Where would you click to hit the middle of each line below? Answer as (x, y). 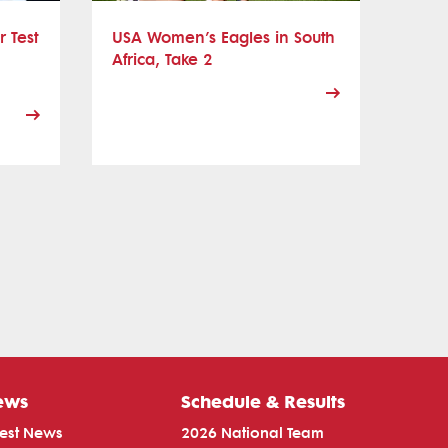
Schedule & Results (262, 400)
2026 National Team (252, 433)
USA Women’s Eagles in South (223, 37)
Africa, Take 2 (162, 59)
